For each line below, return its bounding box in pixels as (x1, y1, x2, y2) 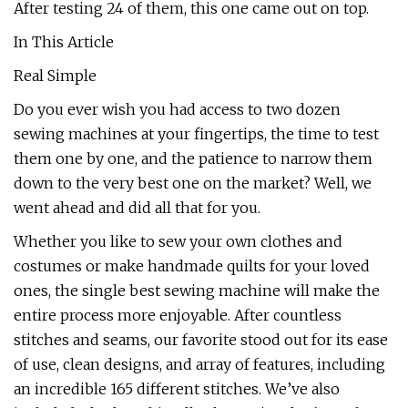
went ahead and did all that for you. (14, 199, 260, 217)
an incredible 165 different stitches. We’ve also (14, 380, 340, 398)
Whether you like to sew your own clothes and (14, 232, 342, 250)
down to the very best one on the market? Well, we (14, 174, 372, 192)
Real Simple (14, 66, 97, 85)
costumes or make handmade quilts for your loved (14, 257, 370, 275)
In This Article (14, 33, 114, 51)
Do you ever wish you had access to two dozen (14, 100, 341, 118)
